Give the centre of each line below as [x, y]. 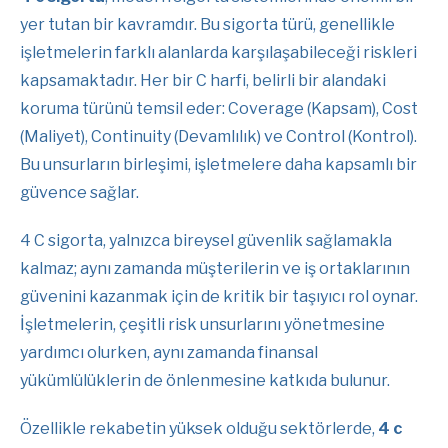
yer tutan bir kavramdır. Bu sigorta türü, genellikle [207, 24]
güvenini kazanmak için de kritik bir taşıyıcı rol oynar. [219, 296]
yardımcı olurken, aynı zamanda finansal [169, 352]
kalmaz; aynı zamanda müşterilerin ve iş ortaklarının [215, 268]
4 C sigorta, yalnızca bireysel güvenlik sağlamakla [206, 240]
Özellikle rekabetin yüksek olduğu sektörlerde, [199, 428]
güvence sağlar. [79, 192]
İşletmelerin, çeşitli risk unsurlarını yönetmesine [202, 324]
